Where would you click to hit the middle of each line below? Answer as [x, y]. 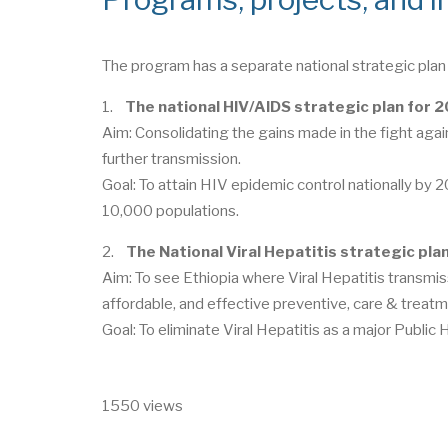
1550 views [142, 405]
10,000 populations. [170, 210]
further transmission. [171, 158]
